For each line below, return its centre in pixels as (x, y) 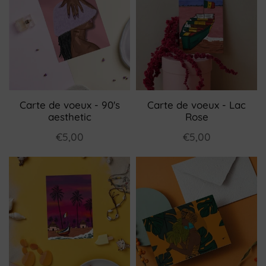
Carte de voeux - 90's (69, 105)
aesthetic (69, 117)
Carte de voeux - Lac (197, 105)
